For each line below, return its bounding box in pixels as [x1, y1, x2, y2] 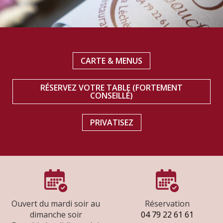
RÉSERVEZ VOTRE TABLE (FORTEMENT [40, 82, 183, 93]
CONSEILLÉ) [90, 90, 133, 101]
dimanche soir [29, 209, 82, 220]
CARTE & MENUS [81, 55, 142, 66]
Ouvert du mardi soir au [11, 198, 100, 209]
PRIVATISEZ [90, 116, 133, 128]
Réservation [145, 198, 190, 209]
